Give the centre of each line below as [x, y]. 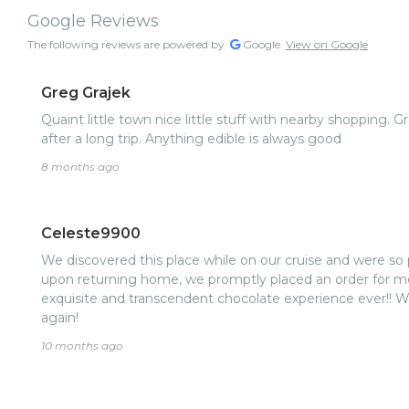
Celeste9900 [91, 234]
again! [60, 318]
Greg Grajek [86, 93]
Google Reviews [93, 21]
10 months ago [82, 346]
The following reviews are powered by [127, 45]
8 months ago [80, 167]
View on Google [327, 45]
